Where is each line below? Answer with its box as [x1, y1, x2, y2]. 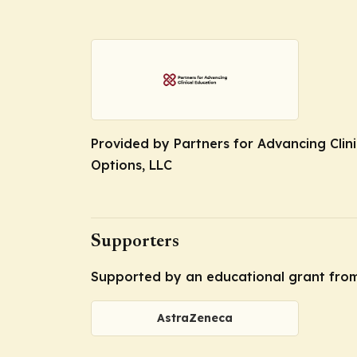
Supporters [91, 233, 179, 252]
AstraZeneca [157, 311, 233, 326]
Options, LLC [91, 156, 172, 173]
